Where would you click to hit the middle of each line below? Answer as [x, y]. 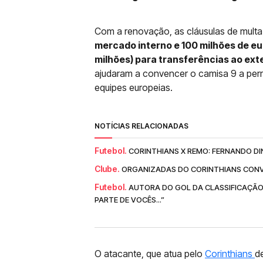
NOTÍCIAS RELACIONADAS [141, 126]
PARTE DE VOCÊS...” [129, 200]
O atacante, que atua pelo [150, 254]
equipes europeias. [134, 87]
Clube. [107, 169]
